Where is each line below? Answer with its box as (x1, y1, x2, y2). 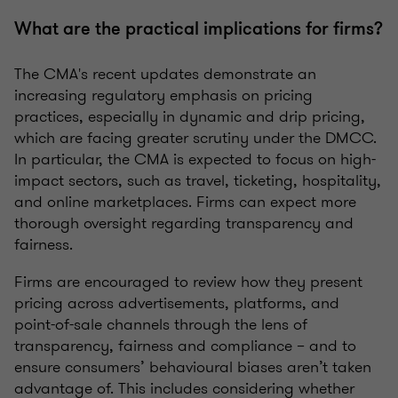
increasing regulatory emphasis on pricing (14, 83, 313, 107)
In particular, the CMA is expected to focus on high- (14, 147, 376, 171)
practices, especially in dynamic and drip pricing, (14, 104, 365, 128)
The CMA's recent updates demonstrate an (14, 61, 316, 85)
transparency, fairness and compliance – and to (14, 333, 356, 357)
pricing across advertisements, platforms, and (14, 291, 339, 314)
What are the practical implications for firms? (14, 16, 383, 41)
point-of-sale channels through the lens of (14, 312, 307, 336)
